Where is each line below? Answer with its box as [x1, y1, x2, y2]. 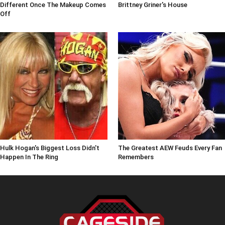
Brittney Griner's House [118, 1, 187, 9]
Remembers [118, 153, 154, 161]
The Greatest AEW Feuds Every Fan [118, 144, 222, 152]
